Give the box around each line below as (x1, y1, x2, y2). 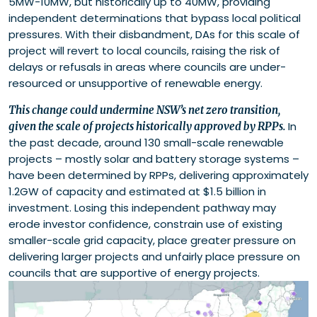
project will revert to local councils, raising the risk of (8, 43, 280, 59)
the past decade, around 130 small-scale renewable (8, 135, 284, 151)
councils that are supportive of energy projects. (8, 265, 260, 281)
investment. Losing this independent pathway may (8, 200, 276, 216)
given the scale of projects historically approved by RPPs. (8, 120, 288, 134)
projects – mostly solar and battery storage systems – (8, 151, 299, 167)
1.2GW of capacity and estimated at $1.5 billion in (8, 184, 266, 200)
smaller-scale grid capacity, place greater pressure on (8, 233, 296, 248)
